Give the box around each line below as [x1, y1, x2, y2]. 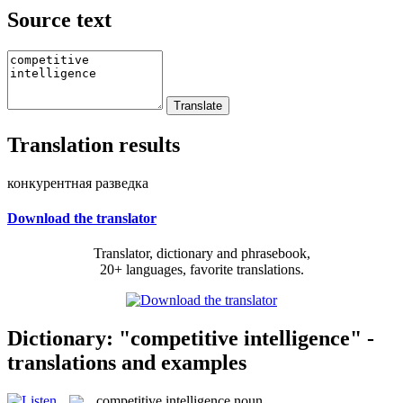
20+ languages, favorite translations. [99, 262, 304, 278]
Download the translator [7, 210, 157, 226]
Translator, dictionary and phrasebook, [93, 246, 310, 262]
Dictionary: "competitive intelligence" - [7, 326, 374, 350]
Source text [7, 7, 112, 31]
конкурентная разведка [7, 175, 148, 191]
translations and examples [7, 350, 246, 374]
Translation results [7, 132, 180, 157]
